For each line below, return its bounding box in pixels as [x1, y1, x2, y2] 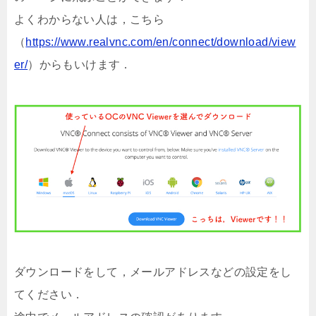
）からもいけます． [28, 58, 132, 71]
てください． [14, 288, 84, 301]
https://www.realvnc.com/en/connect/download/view [25, 35, 296, 48]
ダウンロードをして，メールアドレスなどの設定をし [14, 266, 292, 279]
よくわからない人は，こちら [14, 13, 165, 25]
